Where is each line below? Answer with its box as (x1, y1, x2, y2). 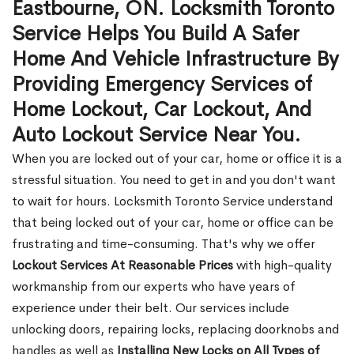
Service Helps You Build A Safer (12, 21, 299, 47)
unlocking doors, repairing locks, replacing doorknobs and (12, 321, 339, 337)
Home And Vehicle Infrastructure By (12, 46, 339, 72)
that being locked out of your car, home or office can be (12, 214, 333, 231)
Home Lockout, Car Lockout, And (12, 96, 311, 122)
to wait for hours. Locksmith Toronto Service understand (12, 193, 333, 209)
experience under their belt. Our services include (12, 299, 289, 316)
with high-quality (233, 257, 332, 273)
